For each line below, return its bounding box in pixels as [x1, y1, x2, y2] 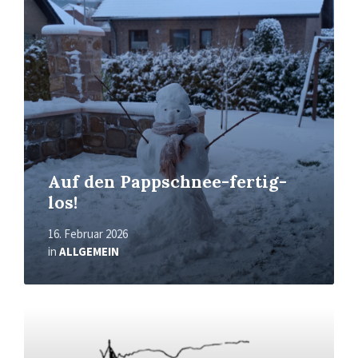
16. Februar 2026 [48, 226, 128, 242]
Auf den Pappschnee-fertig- [48, 171, 287, 193]
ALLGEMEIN [59, 244, 119, 260]
